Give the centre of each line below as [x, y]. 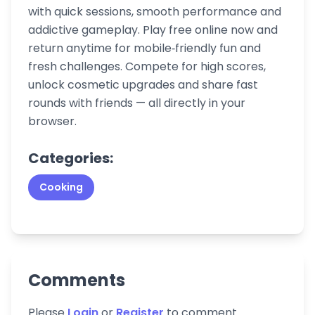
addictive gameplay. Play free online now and [153, 30]
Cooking [61, 187]
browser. [52, 121]
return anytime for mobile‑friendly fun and [144, 48]
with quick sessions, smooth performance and [155, 12]
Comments [77, 280]
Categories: [71, 158]
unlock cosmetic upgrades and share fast [143, 85]
